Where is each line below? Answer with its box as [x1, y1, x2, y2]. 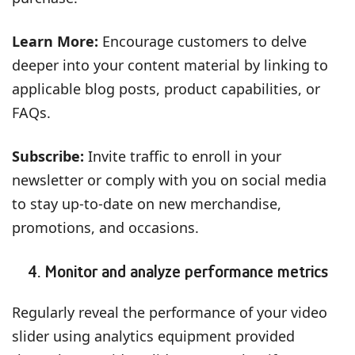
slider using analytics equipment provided [12, 326, 295, 345]
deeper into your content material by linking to [12, 55, 328, 74]
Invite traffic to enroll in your [88, 146, 281, 166]
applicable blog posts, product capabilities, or [12, 78, 320, 98]
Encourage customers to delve [98, 31, 307, 51]
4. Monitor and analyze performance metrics [27, 261, 328, 281]
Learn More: [12, 31, 98, 51]
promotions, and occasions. [12, 217, 199, 237]
